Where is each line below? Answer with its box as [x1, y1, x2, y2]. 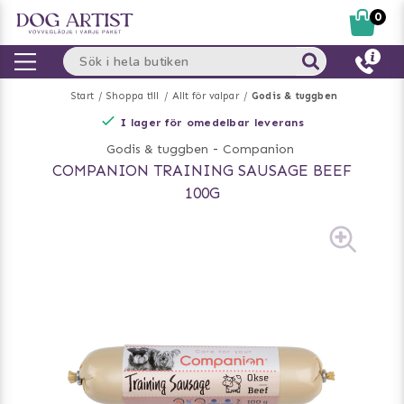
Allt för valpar [171, 90, 239, 102]
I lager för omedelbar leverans [121, 116, 304, 129]
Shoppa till [106, 90, 160, 102]
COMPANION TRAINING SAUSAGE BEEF [52, 161, 352, 179]
